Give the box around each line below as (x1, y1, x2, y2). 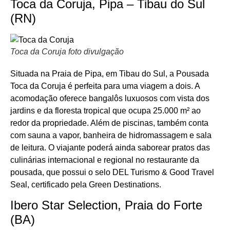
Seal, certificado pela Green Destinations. (10, 180, 161, 189)
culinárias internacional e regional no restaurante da (10, 155, 199, 164)
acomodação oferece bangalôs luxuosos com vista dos (10, 93, 209, 103)
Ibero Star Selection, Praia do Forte (10, 198, 202, 213)
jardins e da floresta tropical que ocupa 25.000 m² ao (10, 106, 201, 115)
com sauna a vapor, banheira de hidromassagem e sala (10, 130, 212, 140)
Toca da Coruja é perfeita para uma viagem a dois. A (10, 81, 200, 90)
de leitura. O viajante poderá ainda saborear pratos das (10, 143, 210, 152)
